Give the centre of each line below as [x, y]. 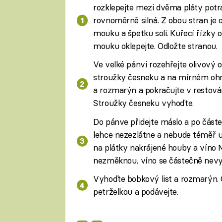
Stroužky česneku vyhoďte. [143, 103]
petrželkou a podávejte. [136, 191]
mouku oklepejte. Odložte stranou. [155, 46]
